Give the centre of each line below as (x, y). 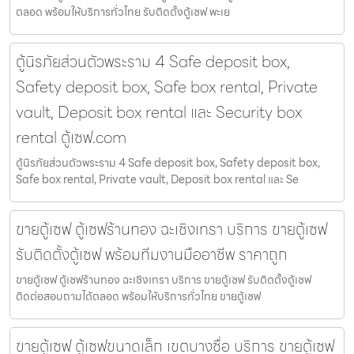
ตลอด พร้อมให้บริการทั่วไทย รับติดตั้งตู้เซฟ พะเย (123, 11)
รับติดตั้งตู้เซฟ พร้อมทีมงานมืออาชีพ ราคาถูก (152, 254)
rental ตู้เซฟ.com (71, 137)
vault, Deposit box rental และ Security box (159, 112)
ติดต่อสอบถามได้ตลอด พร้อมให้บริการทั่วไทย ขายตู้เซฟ (138, 296)
